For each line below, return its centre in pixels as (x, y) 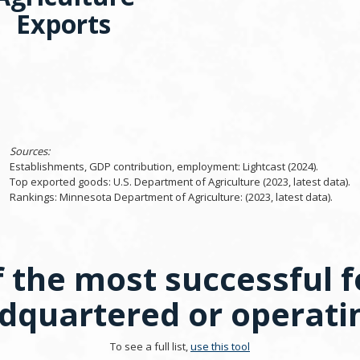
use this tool (220, 347)
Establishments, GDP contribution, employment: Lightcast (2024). (164, 166)
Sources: (30, 151)
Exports (63, 23)
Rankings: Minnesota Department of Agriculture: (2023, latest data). (171, 196)
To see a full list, (150, 347)
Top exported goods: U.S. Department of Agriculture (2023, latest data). (180, 181)
